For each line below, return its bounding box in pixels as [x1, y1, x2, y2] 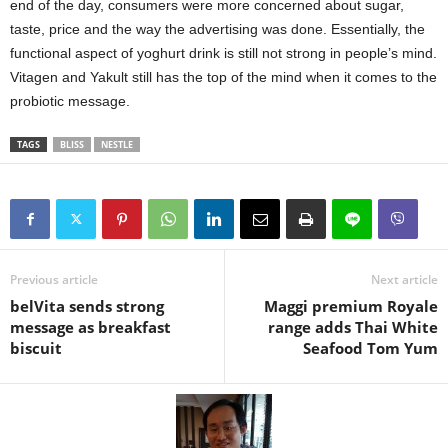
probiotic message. [10, 93, 130, 109]
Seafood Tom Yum [303, 338, 438, 358]
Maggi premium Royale [264, 296, 438, 316]
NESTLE [101, 138, 133, 151]
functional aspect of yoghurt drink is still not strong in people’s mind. [10, 45, 437, 61]
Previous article [10, 271, 98, 288]
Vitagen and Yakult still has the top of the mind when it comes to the [10, 69, 437, 85]
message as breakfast [10, 317, 171, 337]
